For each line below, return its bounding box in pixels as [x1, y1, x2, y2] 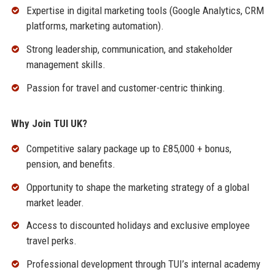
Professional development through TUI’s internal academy [26, 258, 260, 271]
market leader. [26, 196, 84, 209]
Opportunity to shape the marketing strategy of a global [26, 180, 249, 193]
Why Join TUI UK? [10, 117, 87, 130]
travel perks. [26, 234, 77, 247]
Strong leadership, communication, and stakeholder [26, 43, 233, 56]
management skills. [26, 58, 106, 71]
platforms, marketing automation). [26, 20, 164, 33]
